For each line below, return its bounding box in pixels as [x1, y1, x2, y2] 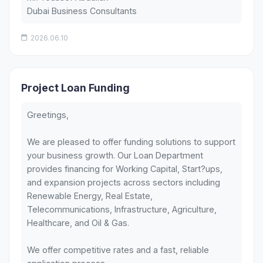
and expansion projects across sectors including [27, 177, 220, 187]
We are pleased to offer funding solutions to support [27, 136, 235, 147]
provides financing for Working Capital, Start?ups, [27, 163, 222, 174]
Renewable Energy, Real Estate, [27, 190, 153, 201]
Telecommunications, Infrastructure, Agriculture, [27, 204, 217, 214]
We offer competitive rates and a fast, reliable [27, 244, 209, 255]
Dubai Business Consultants [27, 5, 137, 16]
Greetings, [27, 109, 69, 120]
